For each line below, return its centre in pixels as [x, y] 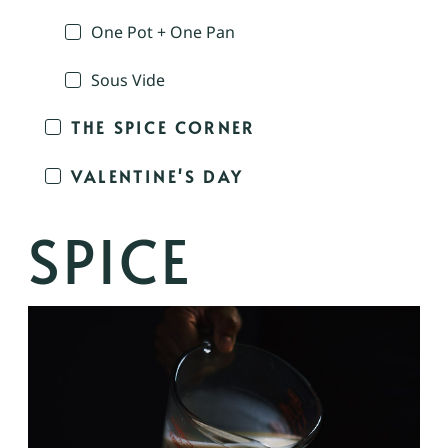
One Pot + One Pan [163, 31]
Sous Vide [128, 79]
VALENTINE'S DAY [157, 175]
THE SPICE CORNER [163, 127]
